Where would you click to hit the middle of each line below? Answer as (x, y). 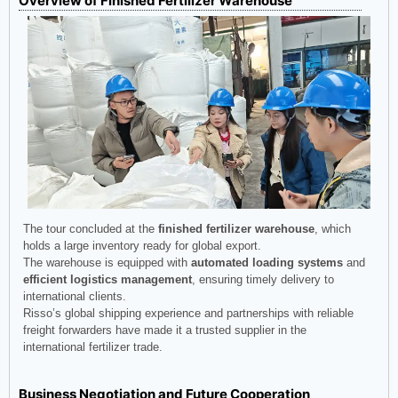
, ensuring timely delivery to (263, 279)
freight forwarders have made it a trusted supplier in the (165, 330)
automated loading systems (267, 262)
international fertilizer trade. (93, 346)
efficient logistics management (107, 279)
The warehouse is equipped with (107, 262)
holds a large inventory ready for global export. (142, 245)
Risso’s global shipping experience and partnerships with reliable (188, 313)
